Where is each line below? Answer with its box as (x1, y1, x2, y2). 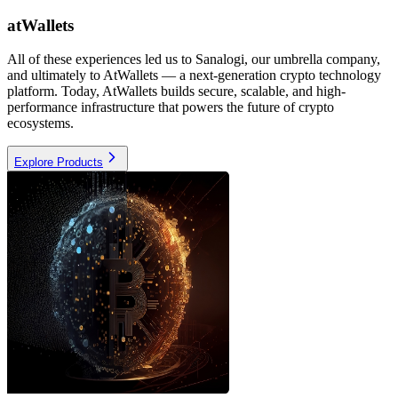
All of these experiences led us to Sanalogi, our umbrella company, (7, 52, 380, 68)
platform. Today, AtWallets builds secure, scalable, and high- (7, 84, 346, 99)
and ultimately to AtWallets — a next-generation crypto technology (7, 68, 381, 84)
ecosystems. (7, 115, 74, 131)
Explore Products (14, 155, 103, 170)
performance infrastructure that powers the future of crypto (7, 99, 334, 115)
